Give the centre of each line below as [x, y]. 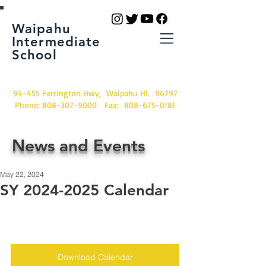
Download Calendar [95, 257]
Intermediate [56, 42]
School [34, 55]
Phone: [28, 105]
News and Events [78, 145]
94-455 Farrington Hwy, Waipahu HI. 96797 [95, 93]
